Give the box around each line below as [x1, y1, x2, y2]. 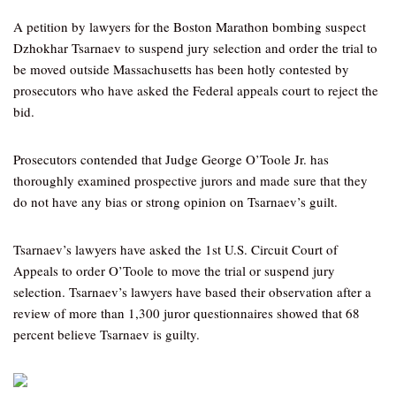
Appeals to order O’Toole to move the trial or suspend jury [13, 262, 335, 279]
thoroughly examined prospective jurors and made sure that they [13, 171, 368, 189]
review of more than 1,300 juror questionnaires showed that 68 [13, 304, 360, 322]
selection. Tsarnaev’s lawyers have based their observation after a [13, 283, 371, 301]
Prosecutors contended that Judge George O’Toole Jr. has [13, 150, 329, 168]
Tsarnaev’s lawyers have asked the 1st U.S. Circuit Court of [13, 240, 338, 258]
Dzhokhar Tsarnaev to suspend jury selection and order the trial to [13, 39, 377, 57]
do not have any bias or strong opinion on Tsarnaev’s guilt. [13, 193, 338, 210]
